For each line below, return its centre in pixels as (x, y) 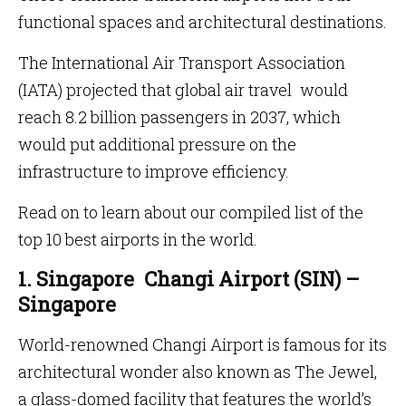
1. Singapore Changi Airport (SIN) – (189, 279)
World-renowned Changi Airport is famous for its (203, 344)
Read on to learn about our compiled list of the (191, 212)
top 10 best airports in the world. (138, 239)
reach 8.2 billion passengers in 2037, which (179, 117)
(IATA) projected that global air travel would (183, 90)
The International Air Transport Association (182, 63)
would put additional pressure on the (157, 144)
